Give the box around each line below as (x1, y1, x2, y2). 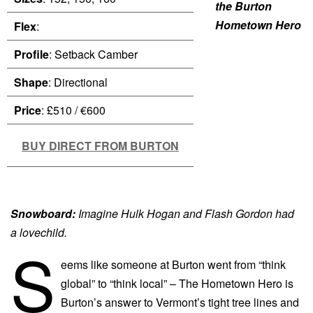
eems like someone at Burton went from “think (61, 256, 286, 273)
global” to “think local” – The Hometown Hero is (61, 275, 293, 292)
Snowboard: (10, 205, 78, 221)
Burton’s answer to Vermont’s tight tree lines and (61, 294, 299, 311)
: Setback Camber (49, 46, 138, 63)
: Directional (48, 74, 108, 91)
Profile (14, 46, 49, 63)
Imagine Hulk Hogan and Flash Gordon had (78, 205, 294, 221)
